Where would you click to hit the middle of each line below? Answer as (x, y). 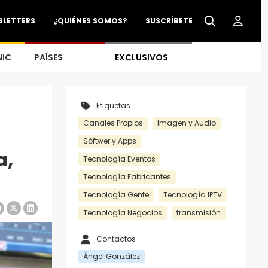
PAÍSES (48, 57)
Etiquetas (113, 106)
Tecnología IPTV (193, 195)
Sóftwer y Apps (110, 141)
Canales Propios (113, 123)
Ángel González (112, 256)
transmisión (199, 213)
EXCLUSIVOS (141, 57)
